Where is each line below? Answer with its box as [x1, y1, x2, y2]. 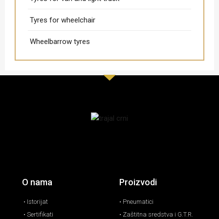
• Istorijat [23, 198, 48, 206]
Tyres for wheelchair [30, 16, 95, 25]
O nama [22, 177, 52, 188]
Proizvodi [119, 177, 157, 188]
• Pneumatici [119, 198, 153, 206]
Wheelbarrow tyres [30, 37, 90, 46]
